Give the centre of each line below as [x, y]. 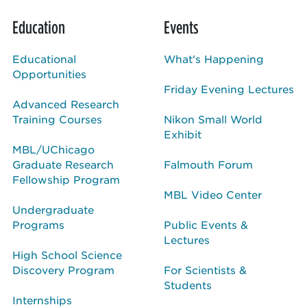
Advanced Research [66, 103]
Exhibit [183, 134]
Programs [38, 224]
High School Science [67, 254]
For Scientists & [205, 269]
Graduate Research [63, 164]
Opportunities [49, 73]
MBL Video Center [213, 194]
